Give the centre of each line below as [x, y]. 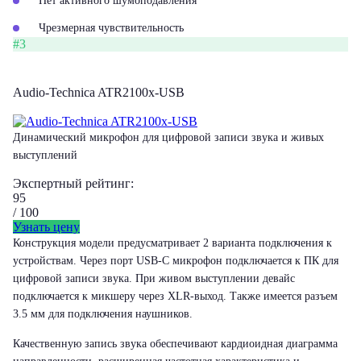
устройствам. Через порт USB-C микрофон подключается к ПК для [176, 261]
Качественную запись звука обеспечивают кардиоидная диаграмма [175, 344]
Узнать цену [46, 227]
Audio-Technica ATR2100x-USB [99, 92]
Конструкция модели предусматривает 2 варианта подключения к [172, 243]
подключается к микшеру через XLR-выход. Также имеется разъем [175, 296]
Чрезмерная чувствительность [111, 28]
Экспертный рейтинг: [73, 183]
